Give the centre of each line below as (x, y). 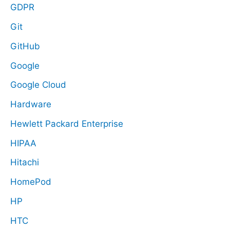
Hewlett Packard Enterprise (67, 123)
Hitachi (25, 162)
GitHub (25, 46)
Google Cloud (38, 85)
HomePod (31, 182)
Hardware (31, 104)
